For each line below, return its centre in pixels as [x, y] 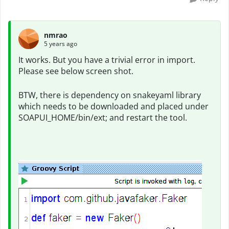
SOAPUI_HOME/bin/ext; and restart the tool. [103, 118]
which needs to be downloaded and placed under [113, 106]
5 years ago [61, 43]
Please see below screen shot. [76, 71]
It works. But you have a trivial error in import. [107, 60]
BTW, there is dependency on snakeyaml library [110, 95]
